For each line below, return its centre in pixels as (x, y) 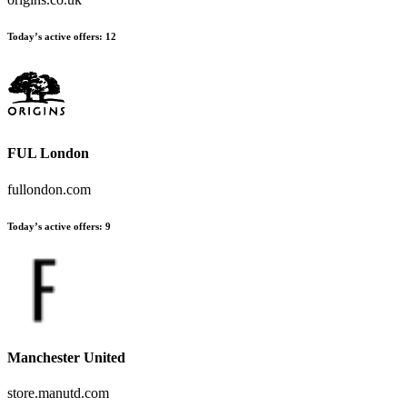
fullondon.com (49, 189)
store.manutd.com (58, 393)
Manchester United (66, 357)
